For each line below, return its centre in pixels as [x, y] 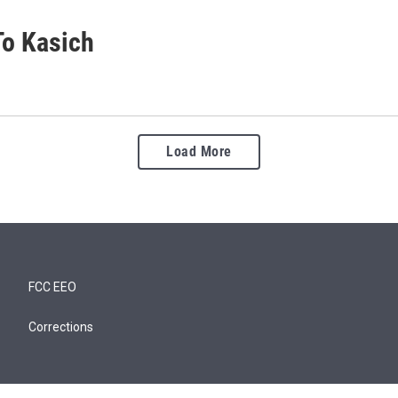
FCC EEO [52, 287]
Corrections [61, 326]
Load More [199, 151]
